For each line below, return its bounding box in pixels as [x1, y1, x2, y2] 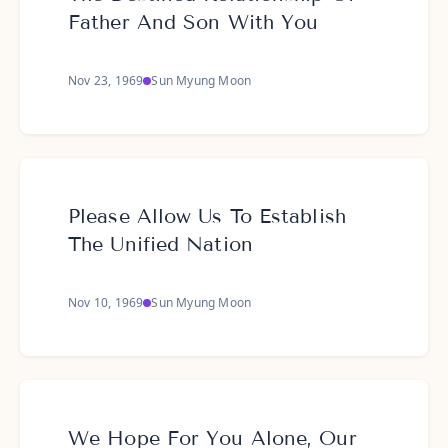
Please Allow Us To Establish [68, 204, 346, 228]
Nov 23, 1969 [68, 72, 144, 89]
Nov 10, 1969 [68, 294, 144, 311]
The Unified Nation [68, 232, 253, 256]
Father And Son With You [68, 10, 319, 34]
